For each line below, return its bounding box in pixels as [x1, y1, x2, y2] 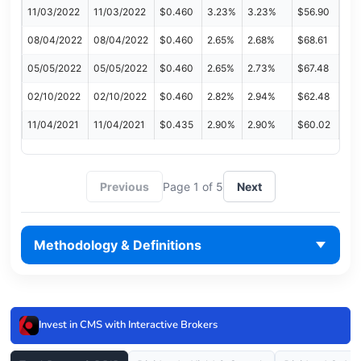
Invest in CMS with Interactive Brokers [39, 317, 218, 333]
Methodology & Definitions [33, 236, 201, 253]
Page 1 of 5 [162, 179, 223, 193]
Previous [99, 179, 149, 193]
